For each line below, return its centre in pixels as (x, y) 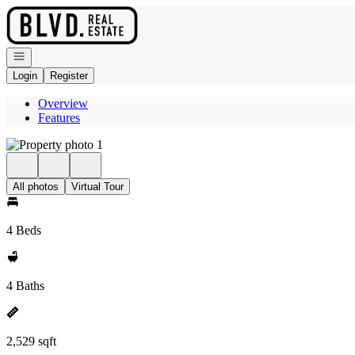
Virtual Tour (97, 187)
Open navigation (49, 55)
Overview (63, 103)
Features (59, 118)
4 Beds (24, 230)
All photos (36, 187)
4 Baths (25, 286)
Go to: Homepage (50, 12)
